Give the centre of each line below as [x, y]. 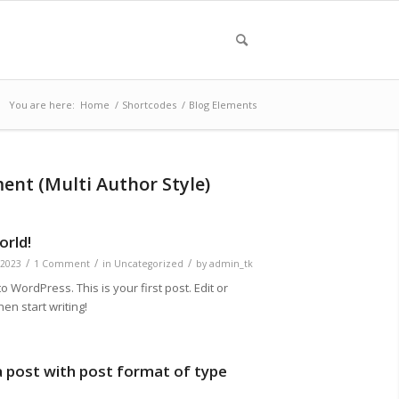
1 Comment [61, 264]
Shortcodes [149, 105]
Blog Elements [223, 105]
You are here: [42, 105]
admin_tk [231, 264]
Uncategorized [148, 264]
